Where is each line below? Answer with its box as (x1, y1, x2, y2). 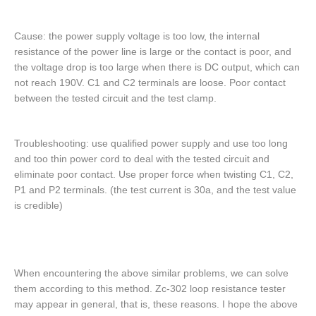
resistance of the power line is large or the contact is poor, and (14, 46, 291, 58)
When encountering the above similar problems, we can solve (14, 267, 288, 279)
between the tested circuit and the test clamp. (14, 92, 217, 104)
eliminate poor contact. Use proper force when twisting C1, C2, (14, 169, 293, 181)
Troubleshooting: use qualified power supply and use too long (14, 138, 288, 150)
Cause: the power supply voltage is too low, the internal (14, 30, 260, 42)
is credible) (14, 200, 63, 212)
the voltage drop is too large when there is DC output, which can (14, 61, 300, 73)
